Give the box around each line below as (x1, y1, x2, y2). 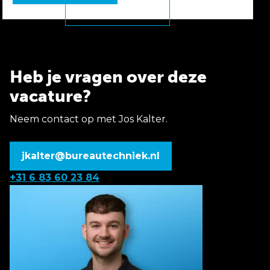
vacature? (10, 86, 91, 106)
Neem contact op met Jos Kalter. (10, 113, 168, 125)
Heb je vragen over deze (10, 67, 207, 87)
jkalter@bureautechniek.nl (22, 150, 160, 162)
